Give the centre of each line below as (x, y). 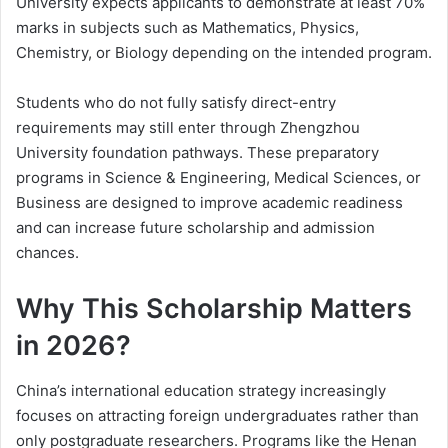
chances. (47, 253)
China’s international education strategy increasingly (201, 390)
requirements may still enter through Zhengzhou (188, 128)
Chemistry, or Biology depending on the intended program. (224, 53)
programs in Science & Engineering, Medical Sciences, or (218, 178)
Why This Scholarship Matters (214, 309)
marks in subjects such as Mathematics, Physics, (187, 28)
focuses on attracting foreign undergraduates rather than (217, 415)
